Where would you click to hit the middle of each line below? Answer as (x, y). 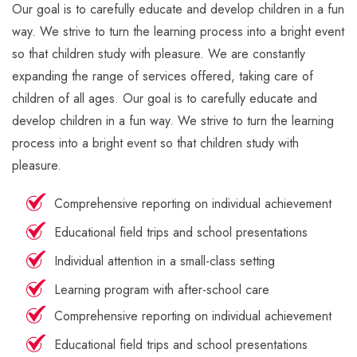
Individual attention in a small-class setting (164, 261)
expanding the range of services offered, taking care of (163, 76)
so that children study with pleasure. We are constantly (159, 53)
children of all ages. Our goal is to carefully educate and (165, 98)
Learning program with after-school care (161, 289)
